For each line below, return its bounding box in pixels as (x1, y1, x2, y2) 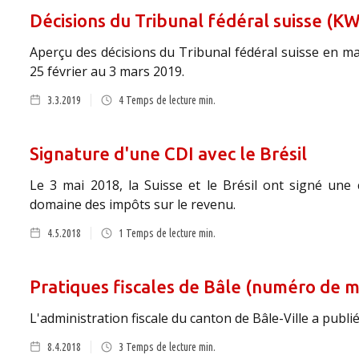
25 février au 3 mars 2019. (30, 63, 184, 80)
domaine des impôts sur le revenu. (30, 196, 236, 213)
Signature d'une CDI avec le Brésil (30, 143, 307, 163)
